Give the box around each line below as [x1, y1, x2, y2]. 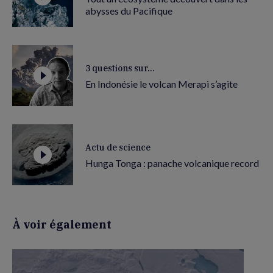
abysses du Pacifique [85, 4, 172, 16]
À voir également [12, 218, 112, 232]
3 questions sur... [85, 62, 155, 74]
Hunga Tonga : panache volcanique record [85, 157, 259, 169]
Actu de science [85, 141, 151, 153]
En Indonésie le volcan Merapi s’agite [85, 77, 238, 90]
